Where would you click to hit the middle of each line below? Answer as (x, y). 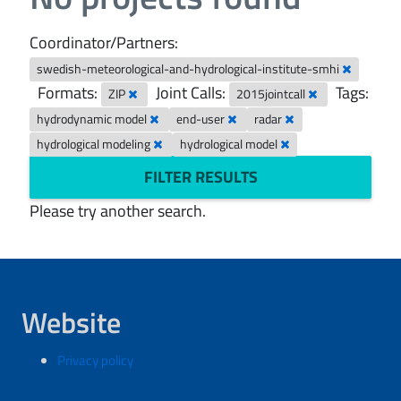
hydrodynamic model (94, 119)
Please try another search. (118, 211)
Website (71, 322)
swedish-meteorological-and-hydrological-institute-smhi (190, 69)
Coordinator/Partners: (104, 43)
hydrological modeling (95, 144)
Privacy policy (95, 360)
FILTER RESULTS (200, 177)
